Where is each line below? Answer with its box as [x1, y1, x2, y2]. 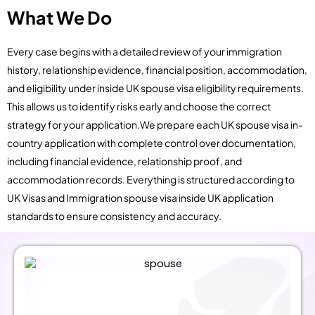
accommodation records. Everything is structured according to [7, 172, 295, 186]
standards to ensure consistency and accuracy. [7, 209, 221, 222]
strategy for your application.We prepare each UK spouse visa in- [7, 117, 303, 131]
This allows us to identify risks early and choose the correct [7, 99, 271, 112]
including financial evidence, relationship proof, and [7, 154, 242, 167]
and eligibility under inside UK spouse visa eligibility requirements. [7, 81, 304, 94]
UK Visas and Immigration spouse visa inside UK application [7, 191, 274, 204]
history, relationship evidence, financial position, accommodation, [7, 63, 307, 76]
